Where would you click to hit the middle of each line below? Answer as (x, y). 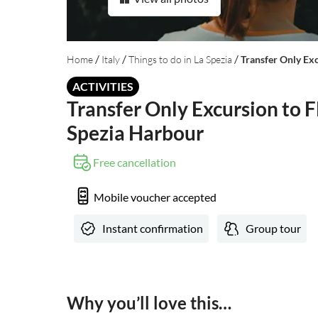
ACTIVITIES (103, 87)
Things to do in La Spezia (180, 59)
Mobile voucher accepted (155, 197)
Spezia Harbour (135, 133)
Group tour (273, 229)
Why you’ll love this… (149, 303)
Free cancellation (135, 162)
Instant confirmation (153, 229)
